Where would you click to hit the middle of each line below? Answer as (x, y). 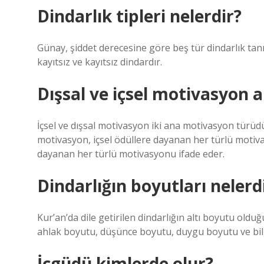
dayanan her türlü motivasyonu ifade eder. (131, 154)
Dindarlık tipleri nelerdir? (139, 16)
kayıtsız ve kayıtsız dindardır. (100, 62)
